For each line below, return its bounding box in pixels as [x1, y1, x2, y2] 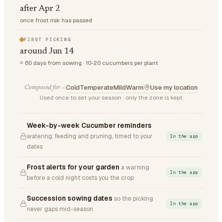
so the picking [114, 195, 153, 203]
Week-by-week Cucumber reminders [27, 121, 152, 130]
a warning [121, 164, 149, 171]
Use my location [150, 83, 198, 92]
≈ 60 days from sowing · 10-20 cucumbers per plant [20, 59, 158, 66]
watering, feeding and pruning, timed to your [27, 132, 153, 140]
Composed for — [24, 84, 66, 91]
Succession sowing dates [27, 194, 112, 203]
